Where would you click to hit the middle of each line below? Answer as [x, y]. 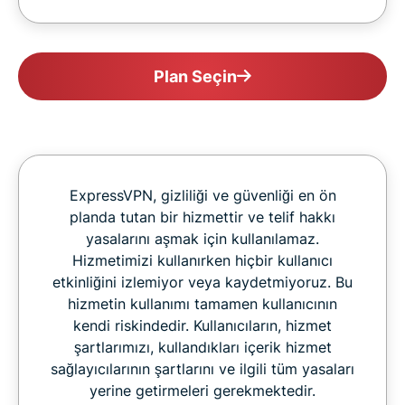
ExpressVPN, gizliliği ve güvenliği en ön [202, 195]
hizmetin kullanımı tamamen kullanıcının [202, 303]
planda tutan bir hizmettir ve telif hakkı [202, 217]
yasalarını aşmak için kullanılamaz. [202, 238]
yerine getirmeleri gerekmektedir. [202, 390]
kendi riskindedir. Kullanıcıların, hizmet [202, 325]
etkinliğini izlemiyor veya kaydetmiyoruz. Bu [202, 282]
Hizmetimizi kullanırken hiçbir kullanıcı [202, 260]
